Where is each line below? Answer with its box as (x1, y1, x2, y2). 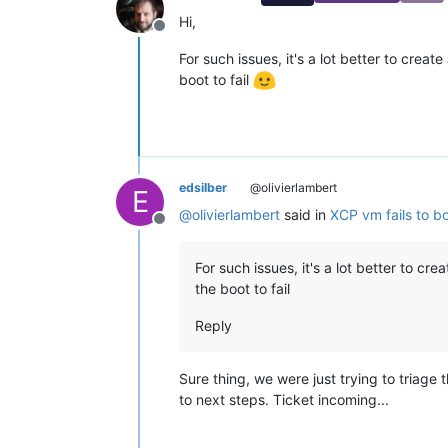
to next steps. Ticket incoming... (179, 391, 389, 409)
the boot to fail (195, 280, 290, 298)
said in (280, 206, 330, 224)
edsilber (179, 180, 227, 196)
